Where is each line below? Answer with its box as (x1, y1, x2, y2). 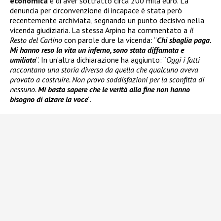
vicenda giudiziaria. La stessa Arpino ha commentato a (10, 25, 189, 35)
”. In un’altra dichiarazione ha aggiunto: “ (36, 54, 166, 65)
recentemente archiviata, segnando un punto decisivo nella (10, 15, 204, 25)
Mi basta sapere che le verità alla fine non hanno (38, 84, 190, 94)
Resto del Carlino (10, 35, 62, 45)
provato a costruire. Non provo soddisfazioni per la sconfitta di (10, 74, 204, 84)
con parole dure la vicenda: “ (62, 35, 157, 45)
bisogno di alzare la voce (10, 94, 88, 104)
